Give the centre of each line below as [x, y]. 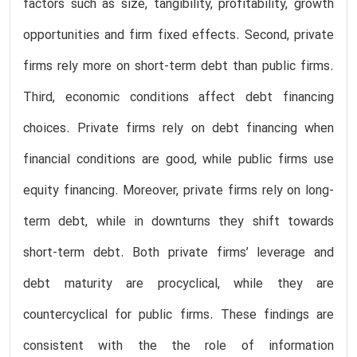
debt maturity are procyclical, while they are [178, 284]
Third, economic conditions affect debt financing [178, 98]
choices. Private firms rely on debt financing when [178, 129]
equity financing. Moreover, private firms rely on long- [178, 191]
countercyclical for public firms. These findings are [178, 315]
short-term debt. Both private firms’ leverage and [178, 253]
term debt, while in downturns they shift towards [178, 222]
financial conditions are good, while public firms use [178, 160]
